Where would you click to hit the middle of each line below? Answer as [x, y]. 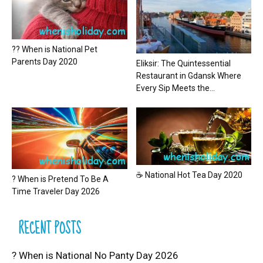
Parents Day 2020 [45, 61]
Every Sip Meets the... [175, 88]
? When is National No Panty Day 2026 [95, 256]
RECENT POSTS [50, 229]
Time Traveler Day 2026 [56, 192]
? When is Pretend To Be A [60, 179]
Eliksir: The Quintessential [183, 64]
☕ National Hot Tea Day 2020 [189, 175]
